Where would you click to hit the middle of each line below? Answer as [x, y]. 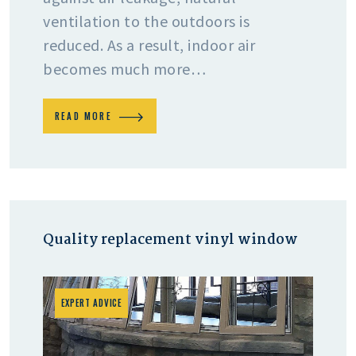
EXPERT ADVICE [91, 303]
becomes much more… [124, 68]
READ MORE [83, 116]
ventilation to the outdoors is [146, 21]
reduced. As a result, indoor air [149, 44]
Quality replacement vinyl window [170, 240]
